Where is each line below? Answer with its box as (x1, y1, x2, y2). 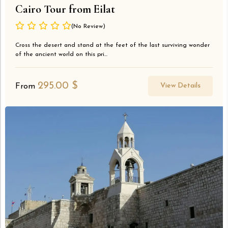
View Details (160, 81, 201, 90)
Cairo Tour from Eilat (15, 2, 115, 16)
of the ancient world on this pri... (15, 51, 107, 58)
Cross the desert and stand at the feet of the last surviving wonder (15, 42, 210, 48)
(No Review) (71, 23, 105, 30)
